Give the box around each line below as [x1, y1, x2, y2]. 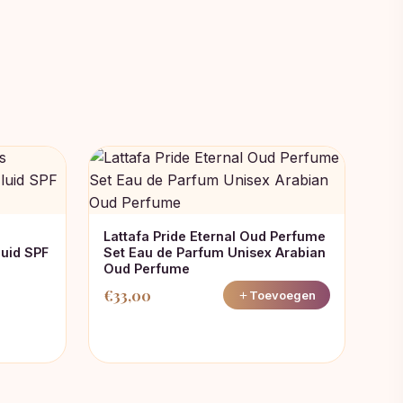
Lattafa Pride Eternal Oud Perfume [103, 228, 326, 244]
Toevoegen [249, 288, 316, 302]
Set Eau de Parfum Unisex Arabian [103, 245, 326, 260]
